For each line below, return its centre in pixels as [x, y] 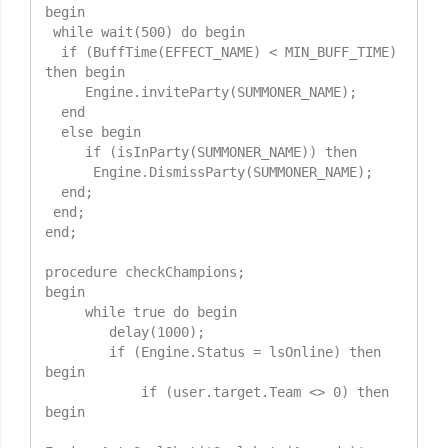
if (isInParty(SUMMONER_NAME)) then [65, 152]
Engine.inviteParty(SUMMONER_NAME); [65, 92]
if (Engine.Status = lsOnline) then [77, 352]
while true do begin [65, 312]
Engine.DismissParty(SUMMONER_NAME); [69, 172]
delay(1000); [77, 332]
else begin [53, 132]
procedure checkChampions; [145, 272]
